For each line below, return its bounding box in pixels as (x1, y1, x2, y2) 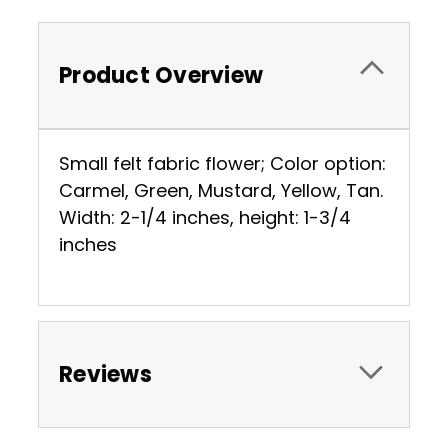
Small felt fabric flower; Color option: (59, 150, 386, 176)
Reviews (59, 358, 152, 390)
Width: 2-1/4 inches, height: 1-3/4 (59, 204, 351, 230)
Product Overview (59, 59, 263, 91)
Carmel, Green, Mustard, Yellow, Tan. (59, 177, 383, 203)
